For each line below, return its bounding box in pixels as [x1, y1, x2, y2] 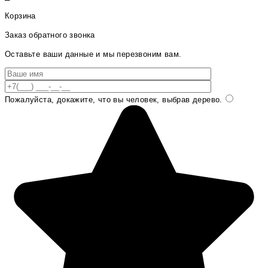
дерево [190, 95, 220, 104]
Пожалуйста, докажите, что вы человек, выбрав [5, 95, 190, 104]
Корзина [5, 11, 36, 20]
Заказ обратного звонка [5, 30, 95, 39]
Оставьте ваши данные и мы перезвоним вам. [5, 49, 182, 59]
